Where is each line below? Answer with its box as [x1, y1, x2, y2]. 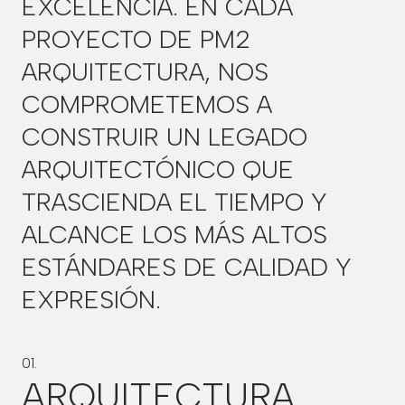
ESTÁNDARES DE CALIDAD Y [22, 251, 352, 282]
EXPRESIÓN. [22, 284, 161, 315]
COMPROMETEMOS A [22, 89, 272, 119]
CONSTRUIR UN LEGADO [22, 121, 307, 152]
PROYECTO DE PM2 [22, 24, 250, 54]
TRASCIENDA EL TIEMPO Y [22, 186, 327, 217]
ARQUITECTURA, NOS [22, 56, 268, 87]
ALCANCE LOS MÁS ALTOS [22, 219, 327, 250]
